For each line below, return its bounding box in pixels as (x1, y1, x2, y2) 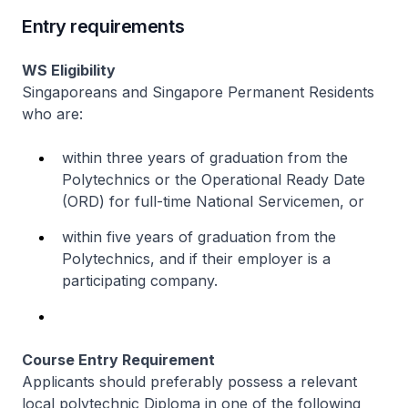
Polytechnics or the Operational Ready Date (62, 170, 365, 189)
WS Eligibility (22, 61, 116, 80)
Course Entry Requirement (22, 351, 215, 370)
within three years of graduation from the (62, 148, 348, 168)
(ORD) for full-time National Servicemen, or (62, 192, 364, 211)
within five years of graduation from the (62, 228, 336, 247)
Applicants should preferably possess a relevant (22, 372, 357, 392)
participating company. (62, 271, 218, 291)
